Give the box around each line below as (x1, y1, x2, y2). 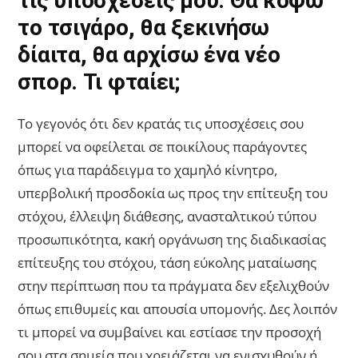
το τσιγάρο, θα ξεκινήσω (18, 14, 269, 42)
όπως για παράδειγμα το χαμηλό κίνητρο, (18, 161, 278, 180)
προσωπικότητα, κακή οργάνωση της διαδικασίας (18, 230, 327, 249)
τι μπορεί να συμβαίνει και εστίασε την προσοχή (18, 323, 322, 342)
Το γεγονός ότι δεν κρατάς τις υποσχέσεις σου (18, 114, 304, 133)
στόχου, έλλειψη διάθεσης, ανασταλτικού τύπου (18, 207, 317, 226)
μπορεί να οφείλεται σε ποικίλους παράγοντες (18, 137, 308, 157)
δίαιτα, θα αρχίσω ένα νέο (18, 42, 280, 69)
